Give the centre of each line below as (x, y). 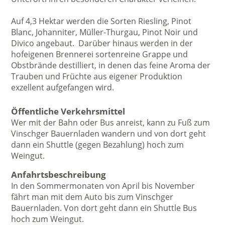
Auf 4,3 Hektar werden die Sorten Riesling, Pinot (101, 21)
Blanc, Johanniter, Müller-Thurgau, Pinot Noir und (105, 32)
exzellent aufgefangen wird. (63, 88)
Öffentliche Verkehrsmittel (68, 111)
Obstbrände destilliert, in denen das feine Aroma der (111, 66)
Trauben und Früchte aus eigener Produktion (97, 77)
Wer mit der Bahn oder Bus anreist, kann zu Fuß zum (111, 123)
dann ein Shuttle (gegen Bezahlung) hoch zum (98, 145)
